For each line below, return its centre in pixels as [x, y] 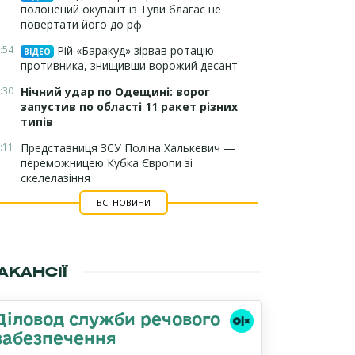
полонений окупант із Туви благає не [121, 9]
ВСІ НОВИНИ [123, 202]
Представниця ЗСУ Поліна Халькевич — [128, 148]
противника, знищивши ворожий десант [129, 65]
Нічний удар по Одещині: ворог [115, 92]
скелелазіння [55, 178]
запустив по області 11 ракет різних [129, 107]
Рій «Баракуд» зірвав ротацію [134, 50]
